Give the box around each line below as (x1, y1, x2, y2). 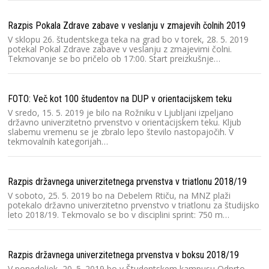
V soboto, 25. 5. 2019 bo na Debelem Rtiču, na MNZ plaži (8, 189, 231, 201)
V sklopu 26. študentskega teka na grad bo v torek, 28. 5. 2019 (8, 33, 249, 45)
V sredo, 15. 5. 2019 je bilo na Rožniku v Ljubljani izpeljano (8, 106, 234, 118)
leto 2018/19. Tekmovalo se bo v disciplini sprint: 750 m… (8, 208, 229, 220)
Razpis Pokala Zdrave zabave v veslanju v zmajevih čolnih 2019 (8, 19, 246, 31)
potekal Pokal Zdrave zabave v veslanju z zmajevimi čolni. (8, 43, 232, 55)
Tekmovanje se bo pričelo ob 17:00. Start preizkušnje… (8, 52, 220, 64)
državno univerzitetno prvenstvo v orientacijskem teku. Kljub (8, 116, 241, 128)
